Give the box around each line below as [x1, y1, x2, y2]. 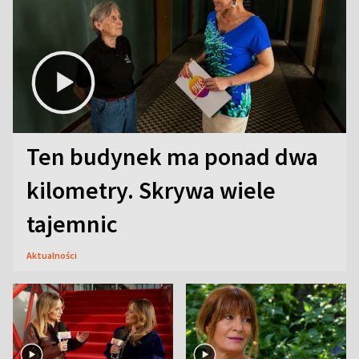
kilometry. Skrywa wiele [26, 174, 276, 205]
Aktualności [26, 248, 77, 261]
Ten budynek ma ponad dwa [26, 140, 318, 171]
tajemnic [26, 208, 118, 239]
